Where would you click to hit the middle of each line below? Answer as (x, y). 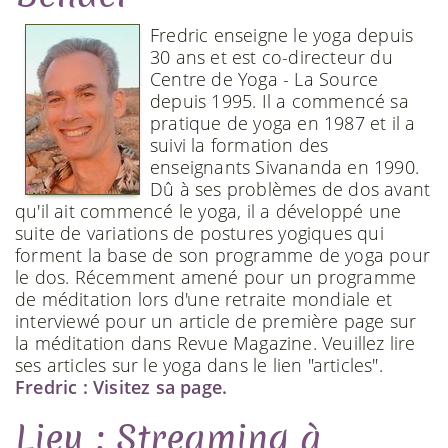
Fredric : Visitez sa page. (121, 386)
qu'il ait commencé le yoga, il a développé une (208, 210)
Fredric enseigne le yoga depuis (282, 34)
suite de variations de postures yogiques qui (199, 232)
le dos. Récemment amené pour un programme (216, 276)
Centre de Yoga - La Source (264, 78)
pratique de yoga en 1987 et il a (283, 122)
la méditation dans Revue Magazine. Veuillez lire (215, 342)
